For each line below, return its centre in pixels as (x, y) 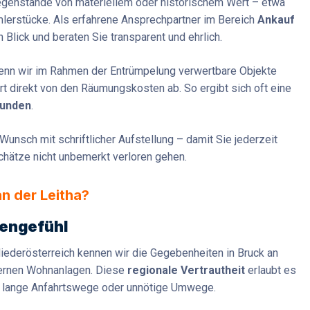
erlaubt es (271, 271)
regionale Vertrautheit (186, 271)
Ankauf (276, 20)
